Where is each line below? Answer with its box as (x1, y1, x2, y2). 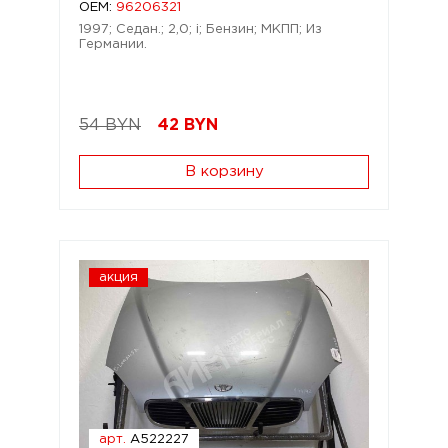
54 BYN (79, 118, 141, 133)
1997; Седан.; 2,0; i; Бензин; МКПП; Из (79, 24, 322, 35)
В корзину (184, 165, 264, 178)
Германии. (79, 39, 147, 50)
